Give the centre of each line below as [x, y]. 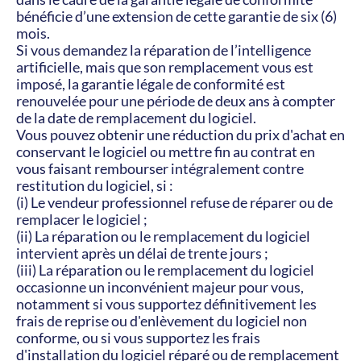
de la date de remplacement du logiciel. [136, 118]
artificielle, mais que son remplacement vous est [165, 67]
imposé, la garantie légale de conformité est [151, 84]
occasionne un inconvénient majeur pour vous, [160, 287]
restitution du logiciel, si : [95, 185]
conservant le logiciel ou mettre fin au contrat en [166, 151]
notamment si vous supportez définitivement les [166, 304]
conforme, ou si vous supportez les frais [138, 338]
